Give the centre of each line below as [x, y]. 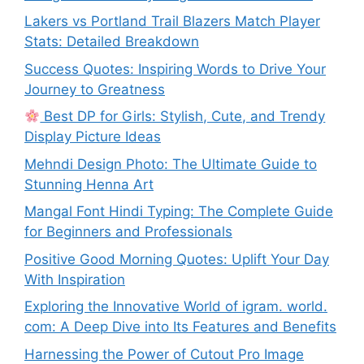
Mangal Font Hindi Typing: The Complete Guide [179, 211]
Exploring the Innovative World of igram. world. [176, 306]
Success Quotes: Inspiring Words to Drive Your [175, 69]
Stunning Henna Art [89, 184]
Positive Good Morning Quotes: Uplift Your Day [177, 259]
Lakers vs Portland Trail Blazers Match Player [172, 21]
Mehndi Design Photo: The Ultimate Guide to [171, 164]
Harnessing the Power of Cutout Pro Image [164, 354]
